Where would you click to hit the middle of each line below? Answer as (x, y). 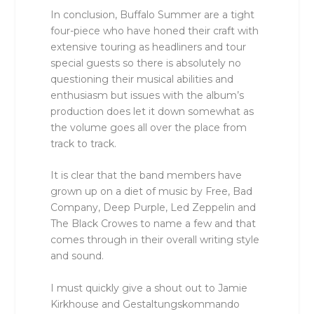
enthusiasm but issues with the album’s (148, 95)
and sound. (77, 256)
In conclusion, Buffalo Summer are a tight (153, 14)
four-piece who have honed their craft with (155, 30)
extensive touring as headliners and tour (149, 47)
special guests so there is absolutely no (146, 63)
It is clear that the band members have (146, 176)
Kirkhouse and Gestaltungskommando (145, 304)
